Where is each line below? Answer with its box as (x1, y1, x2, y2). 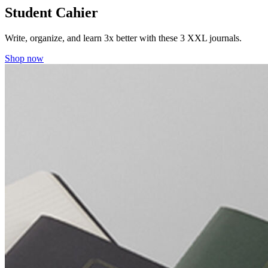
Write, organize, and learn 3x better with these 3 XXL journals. (5, 32, 242, 43)
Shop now (5, 53, 44, 63)
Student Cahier (5, 5, 98, 20)
